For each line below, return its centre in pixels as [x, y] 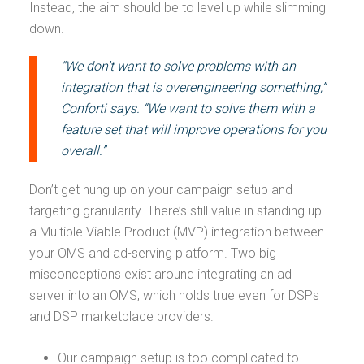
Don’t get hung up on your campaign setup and [161, 190]
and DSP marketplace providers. [123, 316]
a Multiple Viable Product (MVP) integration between [177, 232]
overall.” [85, 151]
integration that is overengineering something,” [193, 87]
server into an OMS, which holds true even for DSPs [174, 295]
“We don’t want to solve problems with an [178, 66]
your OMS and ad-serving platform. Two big [153, 253]
